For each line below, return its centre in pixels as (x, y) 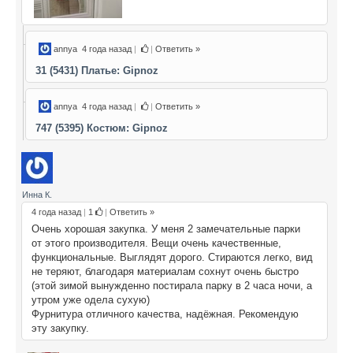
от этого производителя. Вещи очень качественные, (156, 243)
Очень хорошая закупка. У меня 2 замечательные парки (166, 229)
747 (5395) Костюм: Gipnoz (102, 128)
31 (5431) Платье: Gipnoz (97, 70)
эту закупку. (60, 328)
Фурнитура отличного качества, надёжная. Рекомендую (165, 314)
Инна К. (37, 194)
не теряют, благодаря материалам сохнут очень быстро (165, 271)
